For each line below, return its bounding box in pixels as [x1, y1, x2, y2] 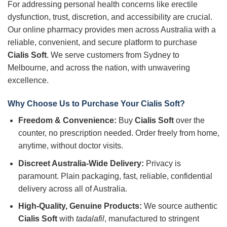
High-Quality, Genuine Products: [18, 202, 142, 211]
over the [173, 116, 205, 125]
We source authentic [141, 202, 217, 211]
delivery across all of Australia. [18, 184, 127, 193]
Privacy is [143, 159, 181, 168]
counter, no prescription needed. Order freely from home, [18, 129, 219, 138]
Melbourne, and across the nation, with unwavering [8, 63, 190, 72]
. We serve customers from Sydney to [47, 51, 179, 60]
